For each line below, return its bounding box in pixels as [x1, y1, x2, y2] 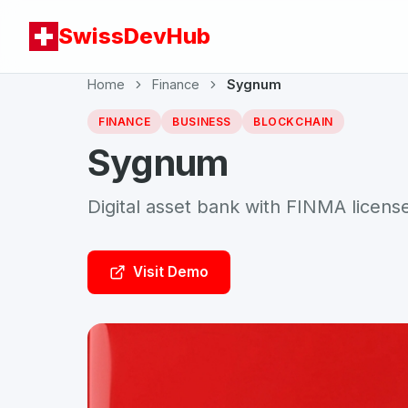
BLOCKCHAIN [253, 115, 334, 128]
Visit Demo [133, 263, 209, 280]
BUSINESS [172, 115, 232, 128]
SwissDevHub [58, 23, 210, 49]
